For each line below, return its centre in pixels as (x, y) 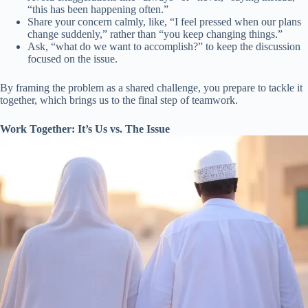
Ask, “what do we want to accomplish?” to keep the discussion (164, 47)
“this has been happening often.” (98, 10)
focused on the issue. (73, 59)
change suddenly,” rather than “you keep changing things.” (155, 34)
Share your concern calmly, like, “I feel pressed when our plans (164, 22)
